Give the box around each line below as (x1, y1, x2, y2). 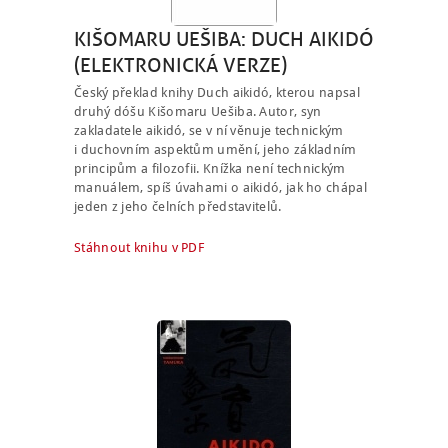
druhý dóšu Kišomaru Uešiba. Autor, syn (74, 104, 322, 120)
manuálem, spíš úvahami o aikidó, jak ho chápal (74, 180, 367, 196)
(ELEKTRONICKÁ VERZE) (74, 52, 287, 78)
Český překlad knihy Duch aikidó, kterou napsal (74, 85, 360, 101)
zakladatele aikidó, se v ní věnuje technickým (74, 123, 344, 139)
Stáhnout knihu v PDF (74, 240, 204, 256)
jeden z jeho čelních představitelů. (74, 199, 282, 215)
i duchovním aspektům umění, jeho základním (74, 142, 357, 158)
